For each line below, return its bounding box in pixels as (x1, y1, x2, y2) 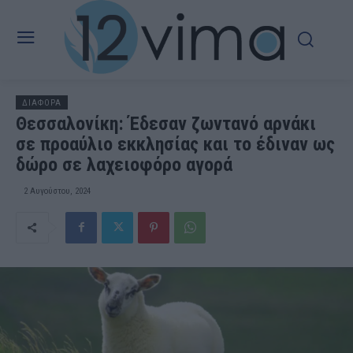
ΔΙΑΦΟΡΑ (22, 97, 61, 108)
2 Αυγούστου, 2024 (24, 185, 91, 196)
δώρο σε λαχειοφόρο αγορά (16, 153, 232, 176)
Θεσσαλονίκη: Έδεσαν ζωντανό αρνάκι (16, 112, 316, 135)
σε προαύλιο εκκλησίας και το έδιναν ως (16, 132, 335, 155)
